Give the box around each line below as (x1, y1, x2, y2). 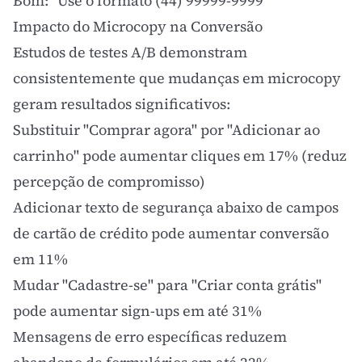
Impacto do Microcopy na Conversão (13, 16, 263, 36)
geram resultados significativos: (13, 94, 230, 114)
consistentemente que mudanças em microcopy (13, 68, 341, 88)
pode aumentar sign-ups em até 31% (13, 301, 262, 321)
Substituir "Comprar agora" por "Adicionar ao (13, 120, 320, 140)
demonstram (156, 42, 247, 62)
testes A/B (89, 42, 156, 62)
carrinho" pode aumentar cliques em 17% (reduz (13, 145, 347, 166)
